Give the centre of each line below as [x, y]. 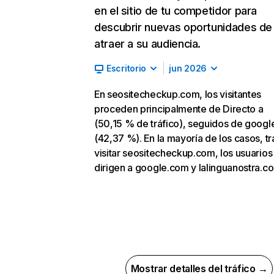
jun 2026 [188, 68]
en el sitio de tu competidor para [176, 11]
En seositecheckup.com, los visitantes [178, 94]
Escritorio [127, 68]
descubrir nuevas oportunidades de [183, 27]
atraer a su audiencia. [148, 44]
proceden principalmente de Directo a [179, 109]
